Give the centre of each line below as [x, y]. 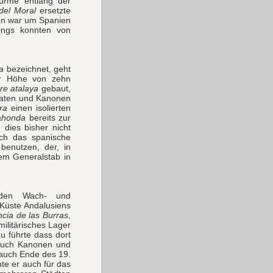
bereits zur [48, 118]
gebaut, [55, 88]
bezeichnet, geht [37, 69]
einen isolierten [39, 108]
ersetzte [53, 10]
